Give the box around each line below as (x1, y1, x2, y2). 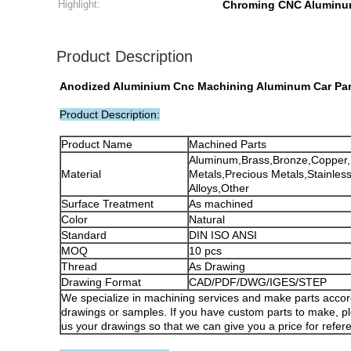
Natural (189, 213, 225, 226)
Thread (61, 260, 97, 273)
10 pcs (189, 244, 222, 257)
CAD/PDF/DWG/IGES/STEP (189, 276, 327, 288)
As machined (189, 197, 253, 210)
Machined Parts (189, 138, 266, 150)
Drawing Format (61, 276, 141, 288)
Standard (61, 229, 107, 241)
